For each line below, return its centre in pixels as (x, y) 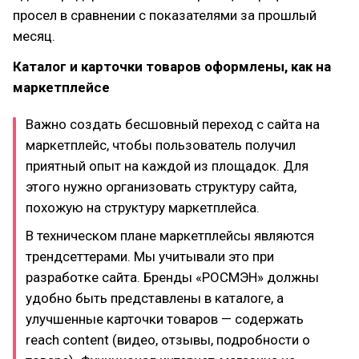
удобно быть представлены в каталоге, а (155, 298)
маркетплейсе (61, 87)
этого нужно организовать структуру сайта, (161, 187)
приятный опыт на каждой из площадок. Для (167, 166)
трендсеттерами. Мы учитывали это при (150, 256)
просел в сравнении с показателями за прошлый (165, 15)
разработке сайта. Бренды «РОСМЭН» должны (172, 277)
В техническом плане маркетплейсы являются (170, 235)
